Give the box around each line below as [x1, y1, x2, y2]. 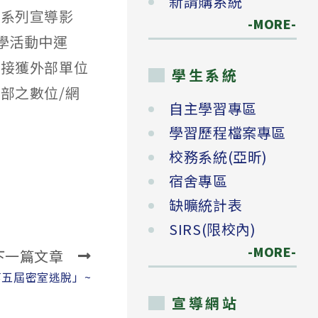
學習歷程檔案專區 [169, 122, 286, 143]
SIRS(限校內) [169, 219, 256, 240]
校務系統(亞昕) [169, 146, 268, 168]
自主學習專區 [169, 98, 257, 119]
